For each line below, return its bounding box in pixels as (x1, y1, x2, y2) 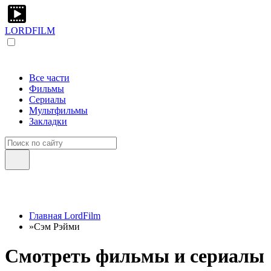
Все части (29, 73, 70, 83)
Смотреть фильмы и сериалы (5, 245, 264, 267)
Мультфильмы (29, 105, 88, 116)
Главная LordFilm (29, 211, 100, 221)
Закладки (29, 116, 67, 126)
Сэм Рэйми (34, 221, 80, 232)
